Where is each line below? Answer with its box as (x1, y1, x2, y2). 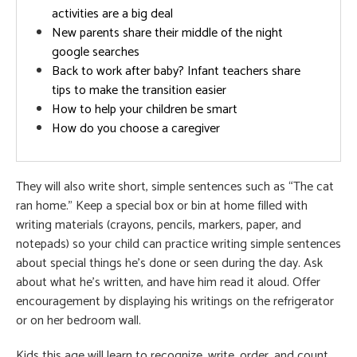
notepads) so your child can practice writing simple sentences (16, 233, 341, 255)
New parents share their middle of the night (52, 22, 283, 44)
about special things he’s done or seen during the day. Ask (16, 252, 323, 274)
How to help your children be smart (52, 98, 237, 120)
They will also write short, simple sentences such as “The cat (16, 175, 334, 198)
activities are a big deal (52, 2, 173, 25)
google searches (52, 41, 139, 63)
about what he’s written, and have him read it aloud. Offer (16, 271, 320, 293)
